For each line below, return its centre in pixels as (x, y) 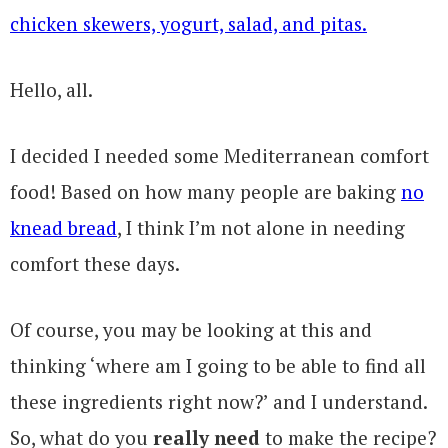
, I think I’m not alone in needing (261, 227)
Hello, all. (51, 89)
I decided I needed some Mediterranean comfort (219, 155)
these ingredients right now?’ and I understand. (218, 401)
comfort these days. (95, 263)
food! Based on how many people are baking (205, 191)
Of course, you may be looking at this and (191, 329)
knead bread (63, 227)
